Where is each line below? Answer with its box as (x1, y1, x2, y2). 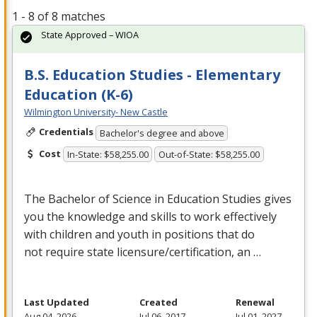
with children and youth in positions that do (24, 226, 255, 243)
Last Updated (24, 296, 89, 309)
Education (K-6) (24, 85, 133, 104)
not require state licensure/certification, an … (24, 244, 261, 260)
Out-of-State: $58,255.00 (158, 148, 260, 161)
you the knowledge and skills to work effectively (24, 209, 277, 225)
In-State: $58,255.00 (67, 148, 149, 161)
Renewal (236, 296, 275, 309)
